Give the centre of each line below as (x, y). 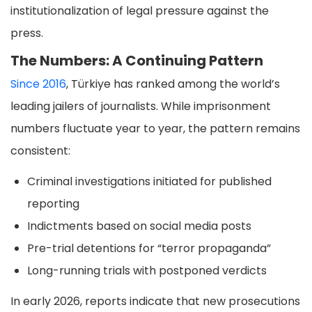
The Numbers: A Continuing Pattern (137, 61)
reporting (53, 204)
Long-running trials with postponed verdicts (147, 271)
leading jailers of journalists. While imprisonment (141, 107)
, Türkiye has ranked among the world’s (173, 84)
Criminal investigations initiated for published (149, 182)
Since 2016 (38, 84)
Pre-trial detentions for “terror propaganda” (149, 249)
